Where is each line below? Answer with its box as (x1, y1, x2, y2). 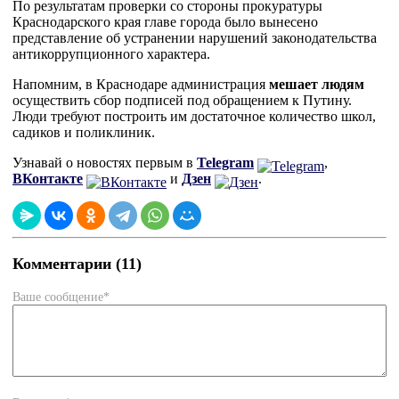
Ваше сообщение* (12, 289, 110, 305)
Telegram (197, 155, 254, 170)
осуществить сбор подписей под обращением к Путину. (12, 93, 352, 108)
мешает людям (269, 77, 364, 92)
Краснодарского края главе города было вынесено (12, 14, 318, 29)
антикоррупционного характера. (12, 46, 210, 61)
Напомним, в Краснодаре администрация (12, 77, 269, 92)
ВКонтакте (12, 171, 83, 186)
